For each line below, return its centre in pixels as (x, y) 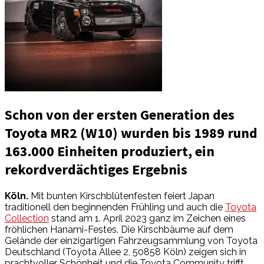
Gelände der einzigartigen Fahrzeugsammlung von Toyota (131, 240)
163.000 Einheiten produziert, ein (110, 151)
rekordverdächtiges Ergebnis (96, 169)
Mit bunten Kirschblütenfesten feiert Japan (121, 196)
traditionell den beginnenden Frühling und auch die (115, 207)
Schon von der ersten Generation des (120, 114)
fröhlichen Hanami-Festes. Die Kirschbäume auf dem (119, 229)
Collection (27, 218)
